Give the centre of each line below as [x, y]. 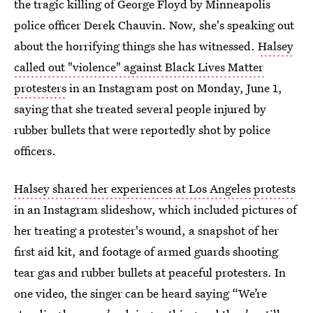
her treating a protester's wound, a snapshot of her [146, 230]
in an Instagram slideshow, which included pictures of [155, 209]
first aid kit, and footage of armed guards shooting [146, 251]
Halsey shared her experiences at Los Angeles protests [155, 188]
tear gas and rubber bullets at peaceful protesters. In [150, 272]
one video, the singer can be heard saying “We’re [140, 293]
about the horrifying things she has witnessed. [136, 46]
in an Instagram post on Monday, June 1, [174, 88]
